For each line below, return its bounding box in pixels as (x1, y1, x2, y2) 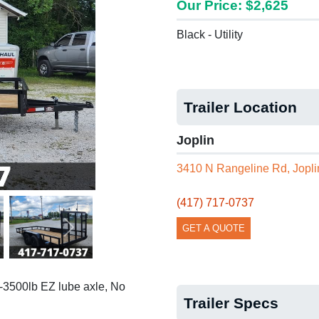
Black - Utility (177, 28, 243, 41)
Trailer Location (184, 99, 297, 115)
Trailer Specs (184, 295, 278, 311)
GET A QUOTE (182, 223, 245, 234)
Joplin (177, 133, 214, 147)
